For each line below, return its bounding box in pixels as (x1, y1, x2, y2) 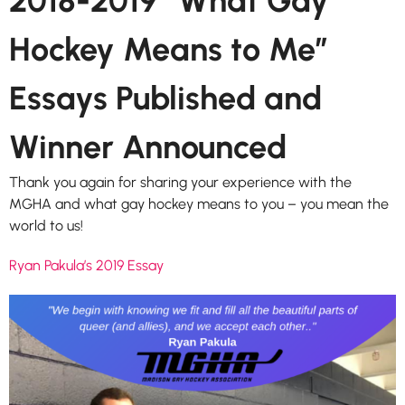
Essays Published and (9, 78, 322, 118)
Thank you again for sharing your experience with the (9, 173, 352, 191)
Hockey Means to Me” (9, 29, 328, 69)
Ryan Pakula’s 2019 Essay (9, 256, 164, 274)
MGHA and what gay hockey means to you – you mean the (9, 194, 389, 212)
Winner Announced (9, 127, 287, 166)
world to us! (9, 216, 83, 234)
